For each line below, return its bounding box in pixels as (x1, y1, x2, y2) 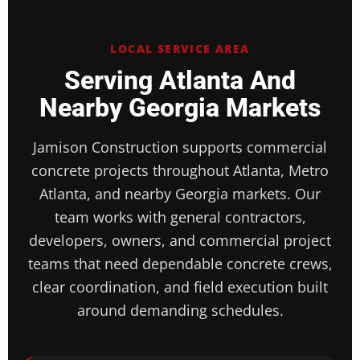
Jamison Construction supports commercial (33, 137, 327, 157)
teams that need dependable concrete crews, (27, 254, 333, 274)
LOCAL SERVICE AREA (110, 41, 250, 57)
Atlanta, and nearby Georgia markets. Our (39, 184, 321, 204)
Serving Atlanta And (64, 65, 296, 96)
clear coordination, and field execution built (32, 277, 328, 297)
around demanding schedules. (76, 301, 284, 321)
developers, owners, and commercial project (29, 231, 331, 251)
